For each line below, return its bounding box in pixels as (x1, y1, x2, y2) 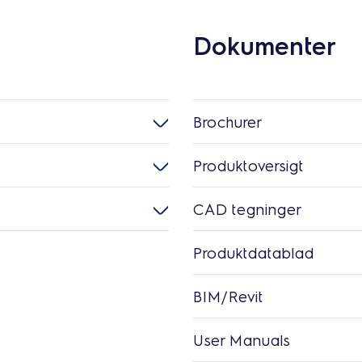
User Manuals (193, 330, 290, 350)
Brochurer (193, 112, 262, 132)
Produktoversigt (193, 155, 304, 175)
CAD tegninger (193, 199, 301, 219)
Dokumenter (193, 29, 336, 61)
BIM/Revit (193, 286, 263, 306)
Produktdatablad (193, 242, 314, 263)
